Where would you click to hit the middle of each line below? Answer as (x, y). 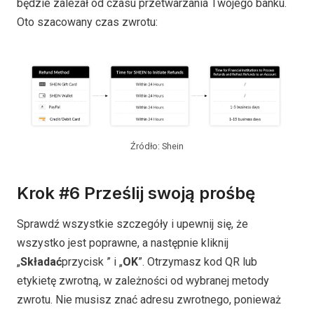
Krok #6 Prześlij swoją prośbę (136, 193)
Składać (41, 261)
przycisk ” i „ (92, 261)
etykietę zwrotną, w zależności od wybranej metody (143, 280)
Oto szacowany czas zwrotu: (87, 22)
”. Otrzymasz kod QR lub (198, 261)
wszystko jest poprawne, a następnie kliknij (123, 243)
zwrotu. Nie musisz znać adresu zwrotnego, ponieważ (149, 299)
